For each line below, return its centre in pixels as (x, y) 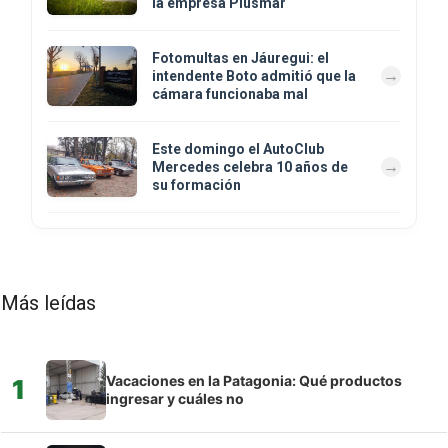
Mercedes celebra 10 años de (250, 166)
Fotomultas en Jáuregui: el (240, 57)
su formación (196, 184)
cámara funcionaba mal (230, 93)
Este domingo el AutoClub (238, 148)
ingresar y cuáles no (175, 398)
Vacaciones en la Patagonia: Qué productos (254, 380)
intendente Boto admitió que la (254, 75)
